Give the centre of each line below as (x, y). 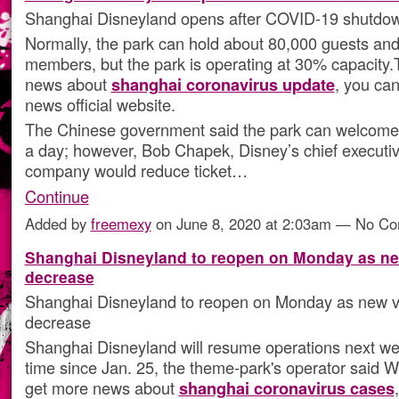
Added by (57, 223)
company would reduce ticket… (136, 171)
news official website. (100, 105)
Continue (57, 195)
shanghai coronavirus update (223, 85)
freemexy (121, 223)
